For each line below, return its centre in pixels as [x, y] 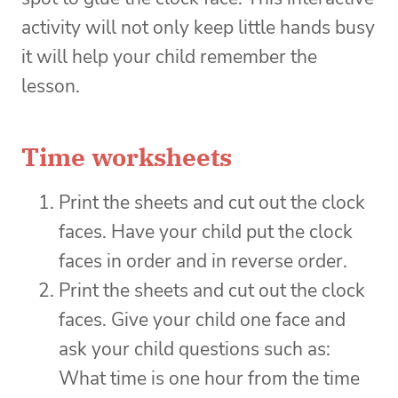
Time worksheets [127, 156]
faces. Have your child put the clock [206, 231]
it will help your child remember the [169, 56]
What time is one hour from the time [209, 378]
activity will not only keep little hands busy [198, 27]
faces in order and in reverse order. [203, 261]
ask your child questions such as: [195, 349]
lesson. [51, 86]
